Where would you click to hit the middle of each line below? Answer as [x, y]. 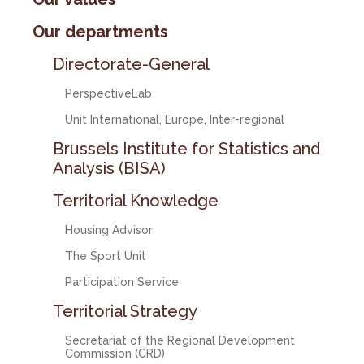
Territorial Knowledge [136, 201]
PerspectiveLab [109, 93]
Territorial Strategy [126, 311]
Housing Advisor [109, 230]
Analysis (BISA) [110, 168]
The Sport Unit [106, 256]
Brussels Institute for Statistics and [187, 149]
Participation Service [122, 282]
